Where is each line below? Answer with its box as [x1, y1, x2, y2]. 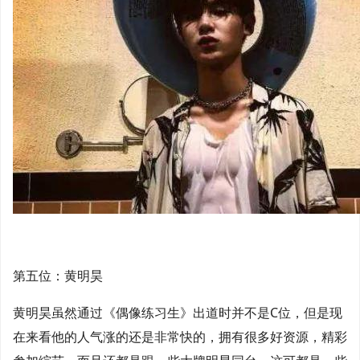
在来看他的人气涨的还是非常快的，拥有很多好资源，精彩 [13, 328, 347, 346]
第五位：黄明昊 [13, 267, 103, 284]
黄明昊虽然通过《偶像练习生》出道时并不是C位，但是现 [13, 304, 342, 321]
